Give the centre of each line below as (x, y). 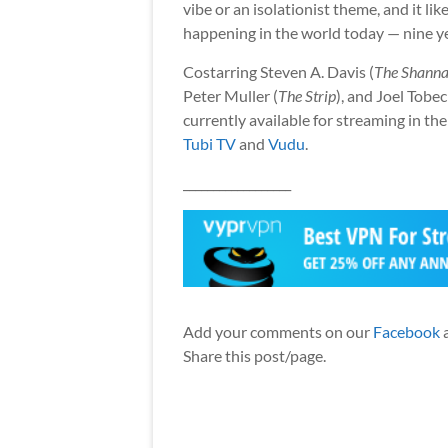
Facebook (406, 332)
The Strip (307, 96)
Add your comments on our (278, 332)
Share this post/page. (254, 356)
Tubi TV (209, 144)
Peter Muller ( (230, 96)
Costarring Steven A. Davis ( (278, 72)
